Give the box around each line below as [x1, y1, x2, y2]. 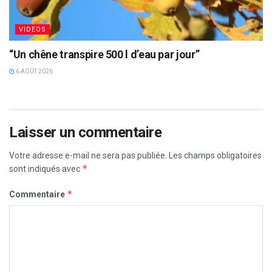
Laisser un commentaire [9, 123, 162, 141]
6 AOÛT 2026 [15, 67, 53, 75]
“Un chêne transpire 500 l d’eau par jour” [9, 47, 200, 61]
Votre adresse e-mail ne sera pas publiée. [9, 150, 167, 160]
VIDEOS [19, 25, 46, 33]
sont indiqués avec [9, 163, 82, 174]
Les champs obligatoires [169, 150, 262, 160]
